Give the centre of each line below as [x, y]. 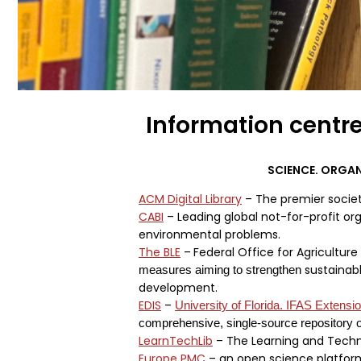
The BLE [160, 252]
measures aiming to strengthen [220, 270]
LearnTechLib [176, 341]
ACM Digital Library [190, 199]
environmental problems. [210, 234]
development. [178, 288]
